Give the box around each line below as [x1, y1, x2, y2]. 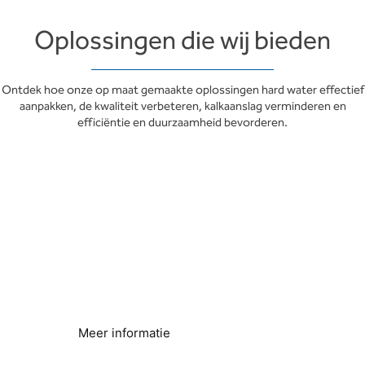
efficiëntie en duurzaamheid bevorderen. [77, 113, 288, 133]
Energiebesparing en [57, 226, 236, 249]
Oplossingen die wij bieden [34, 20, 331, 63]
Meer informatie [78, 325, 170, 341]
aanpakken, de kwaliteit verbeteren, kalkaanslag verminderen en [19, 97, 346, 117]
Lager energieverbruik [57, 289, 169, 309]
